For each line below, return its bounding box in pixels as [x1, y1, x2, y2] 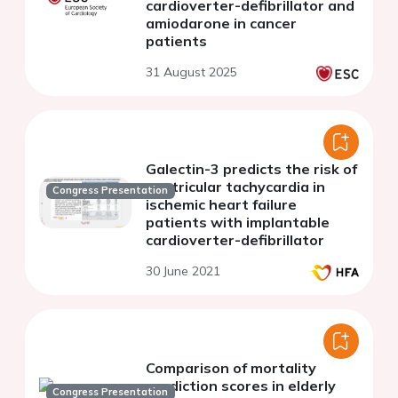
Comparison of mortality [146, 358, 316, 377]
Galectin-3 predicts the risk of [146, 159, 357, 178]
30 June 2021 [146, 262, 220, 279]
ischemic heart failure [146, 195, 297, 213]
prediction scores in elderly [146, 376, 336, 394]
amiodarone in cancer [146, 13, 297, 32]
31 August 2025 [146, 63, 237, 80]
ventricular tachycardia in [146, 177, 325, 195]
